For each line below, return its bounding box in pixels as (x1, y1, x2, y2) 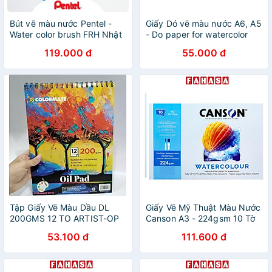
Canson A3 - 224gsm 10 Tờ (146, 213, 256, 223)
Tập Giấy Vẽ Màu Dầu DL (10, 202, 110, 212)
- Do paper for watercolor (146, 29, 248, 39)
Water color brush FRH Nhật (10, 29, 122, 39)
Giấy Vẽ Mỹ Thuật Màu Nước (146, 202, 261, 212)
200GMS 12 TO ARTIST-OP (10, 213, 120, 223)
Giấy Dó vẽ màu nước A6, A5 (146, 18, 262, 29)
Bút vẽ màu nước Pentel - (10, 18, 112, 29)
